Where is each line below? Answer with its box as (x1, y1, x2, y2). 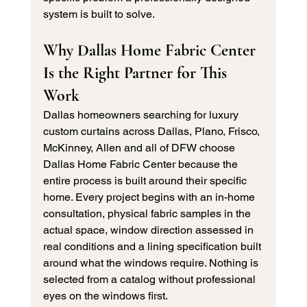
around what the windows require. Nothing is (42, 256, 261, 270)
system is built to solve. (42, 8, 155, 21)
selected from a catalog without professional (42, 273, 258, 286)
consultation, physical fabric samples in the (42, 207, 254, 221)
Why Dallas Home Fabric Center (42, 40, 260, 61)
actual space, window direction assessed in (42, 223, 256, 237)
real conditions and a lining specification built (42, 240, 264, 254)
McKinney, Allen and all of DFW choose (42, 141, 238, 155)
